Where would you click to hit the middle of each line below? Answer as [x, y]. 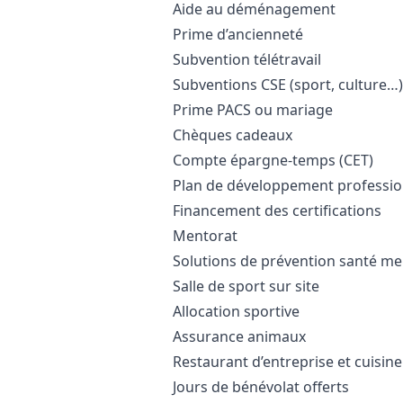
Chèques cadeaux [233, 135]
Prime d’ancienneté [238, 34]
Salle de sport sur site [246, 286]
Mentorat [205, 236]
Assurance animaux [239, 336]
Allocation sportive [236, 311]
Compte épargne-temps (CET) [273, 160]
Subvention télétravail [247, 59]
